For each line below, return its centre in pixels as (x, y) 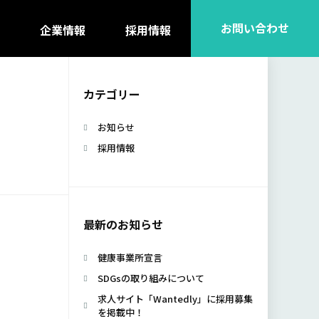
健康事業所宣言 (130, 257)
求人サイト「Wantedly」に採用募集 (175, 299)
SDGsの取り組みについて (151, 278)
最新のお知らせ (123, 224)
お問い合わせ (255, 28)
